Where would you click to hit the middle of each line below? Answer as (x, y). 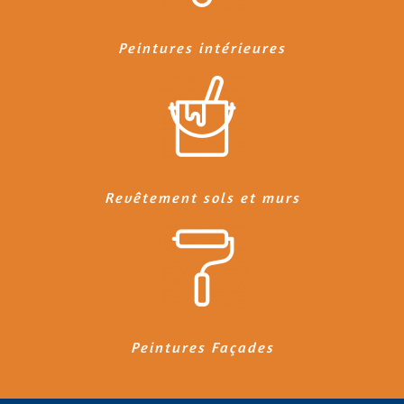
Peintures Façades (202, 347)
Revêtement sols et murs (202, 197)
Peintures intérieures (202, 48)
